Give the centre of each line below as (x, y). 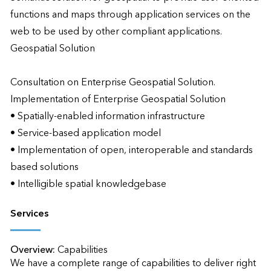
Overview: (34, 250)
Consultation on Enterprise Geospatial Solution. (113, 82)
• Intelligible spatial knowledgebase (88, 184)
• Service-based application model (85, 133)
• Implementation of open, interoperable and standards (131, 150)
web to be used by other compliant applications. (116, 31)
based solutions (44, 167)
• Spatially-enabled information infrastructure (107, 116)
